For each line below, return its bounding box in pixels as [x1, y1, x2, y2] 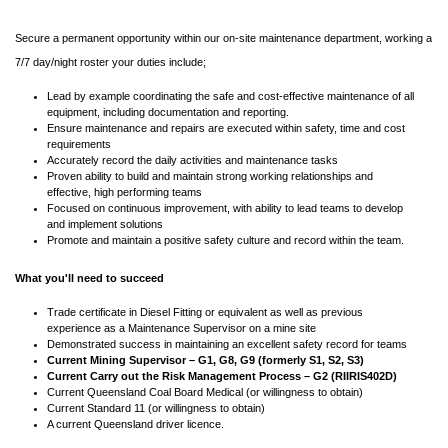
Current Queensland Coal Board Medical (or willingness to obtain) [47, 386, 363, 399]
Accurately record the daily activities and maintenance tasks [47, 154, 338, 167]
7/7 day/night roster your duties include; [15, 56, 206, 69]
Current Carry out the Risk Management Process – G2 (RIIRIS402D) [47, 370, 397, 383]
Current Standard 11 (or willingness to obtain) [47, 402, 265, 415]
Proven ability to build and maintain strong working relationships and [47, 170, 373, 183]
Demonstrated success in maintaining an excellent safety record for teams [47, 338, 407, 351]
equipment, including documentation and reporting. [47, 106, 289, 119]
